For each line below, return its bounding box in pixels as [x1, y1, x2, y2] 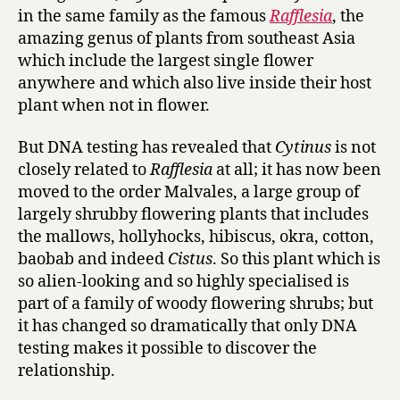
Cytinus [275, 137, 331, 159]
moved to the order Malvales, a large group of [18, 182, 360, 204]
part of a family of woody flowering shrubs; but [18, 294, 373, 315]
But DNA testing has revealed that [18, 137, 275, 159]
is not [331, 137, 376, 159]
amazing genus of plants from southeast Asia [18, 28, 355, 49]
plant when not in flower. [18, 95, 210, 116]
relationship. [18, 361, 115, 382]
